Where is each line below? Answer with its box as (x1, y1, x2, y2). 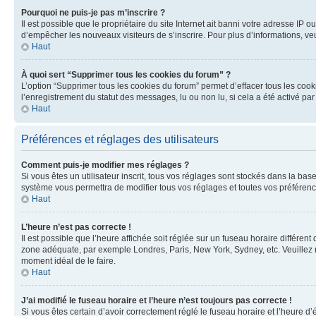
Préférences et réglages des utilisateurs (21, 133, 219, 145)
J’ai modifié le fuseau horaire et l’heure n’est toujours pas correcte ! (21, 296, 292, 305)
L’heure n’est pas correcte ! (21, 222, 131, 232)
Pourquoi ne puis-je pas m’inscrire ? (21, 8, 165, 18)
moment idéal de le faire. (21, 256, 116, 266)
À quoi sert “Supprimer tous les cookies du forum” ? (21, 70, 231, 80)
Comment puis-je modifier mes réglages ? (21, 160, 189, 170)
